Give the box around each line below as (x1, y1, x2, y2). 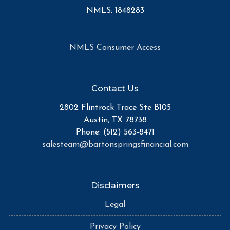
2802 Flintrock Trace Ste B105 (59, 104, 171, 112)
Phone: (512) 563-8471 (75, 128, 155, 137)
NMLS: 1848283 (86, 7, 144, 15)
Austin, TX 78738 (83, 116, 147, 125)
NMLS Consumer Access (69, 44, 161, 52)
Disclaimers (90, 181, 140, 191)
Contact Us (91, 84, 139, 94)
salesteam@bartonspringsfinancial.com (42, 141, 188, 149)
